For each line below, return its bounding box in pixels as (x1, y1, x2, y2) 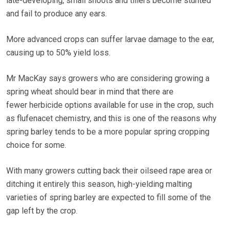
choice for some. (6, 140, 66, 150)
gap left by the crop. (6, 205, 78, 216)
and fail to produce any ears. (6, 8, 107, 18)
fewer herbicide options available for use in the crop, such (6, 100, 214, 110)
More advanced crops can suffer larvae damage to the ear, (6, 34, 214, 44)
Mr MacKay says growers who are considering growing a (6, 73, 209, 83)
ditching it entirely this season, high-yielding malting (6, 179, 192, 189)
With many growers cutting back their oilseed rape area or (6, 165, 212, 176)
